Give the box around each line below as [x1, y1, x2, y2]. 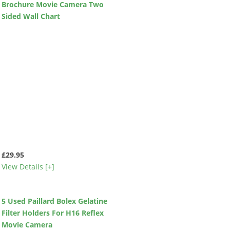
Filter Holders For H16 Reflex [1, 207, 104, 218]
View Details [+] [1, 161, 54, 171]
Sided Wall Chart [1, 11, 60, 21]
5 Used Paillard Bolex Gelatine [1, 196, 107, 206]
